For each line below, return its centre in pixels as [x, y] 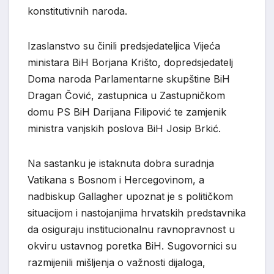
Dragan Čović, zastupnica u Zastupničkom [126, 95]
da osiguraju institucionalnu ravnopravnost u [131, 229]
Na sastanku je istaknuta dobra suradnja [121, 163]
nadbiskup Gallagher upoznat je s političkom [130, 196]
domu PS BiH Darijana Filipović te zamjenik [127, 112]
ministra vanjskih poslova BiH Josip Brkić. [124, 128]
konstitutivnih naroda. [77, 11]
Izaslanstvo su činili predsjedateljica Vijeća [124, 46]
